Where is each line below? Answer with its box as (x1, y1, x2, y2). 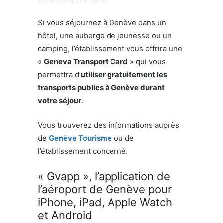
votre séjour (38, 96, 81, 106)
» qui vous (128, 57, 166, 67)
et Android (38, 209, 92, 222)
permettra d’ (38, 70, 81, 80)
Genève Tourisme (49, 133, 112, 143)
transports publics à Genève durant (38, 83, 165, 93)
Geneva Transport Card (44, 57, 128, 67)
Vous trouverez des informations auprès (38, 120, 179, 130)
